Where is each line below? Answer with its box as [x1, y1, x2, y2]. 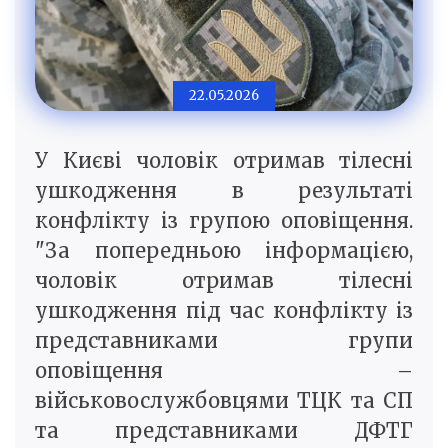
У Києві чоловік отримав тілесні [35, 148, 413, 174]
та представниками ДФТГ [35, 418, 413, 444]
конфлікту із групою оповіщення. [35, 208, 413, 234]
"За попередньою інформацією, [35, 238, 413, 264]
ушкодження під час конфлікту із [35, 298, 413, 324]
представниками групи [35, 328, 413, 354]
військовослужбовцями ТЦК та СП [35, 388, 413, 414]
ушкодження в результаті [35, 178, 413, 204]
